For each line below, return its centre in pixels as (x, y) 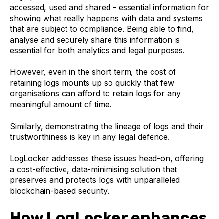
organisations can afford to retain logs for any (95, 94)
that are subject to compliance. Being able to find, (102, 29)
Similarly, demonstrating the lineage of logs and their (107, 126)
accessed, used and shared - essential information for (109, 7)
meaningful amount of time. (62, 104)
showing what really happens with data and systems (106, 18)
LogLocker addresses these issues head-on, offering (107, 158)
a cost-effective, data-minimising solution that (93, 169)
